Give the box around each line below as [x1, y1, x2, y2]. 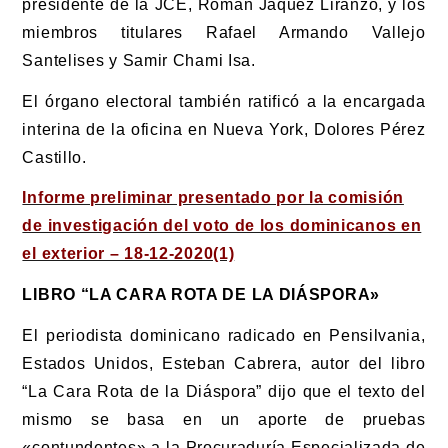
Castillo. [22, 148, 87, 166]
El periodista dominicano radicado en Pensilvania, [22, 326, 426, 344]
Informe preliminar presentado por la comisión [22, 189, 404, 207]
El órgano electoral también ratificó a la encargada [22, 92, 426, 110]
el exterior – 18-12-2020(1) [22, 245, 235, 263]
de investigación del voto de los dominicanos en [22, 217, 422, 235]
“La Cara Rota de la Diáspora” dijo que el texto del [22, 382, 426, 400]
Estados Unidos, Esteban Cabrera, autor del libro [22, 354, 426, 372]
